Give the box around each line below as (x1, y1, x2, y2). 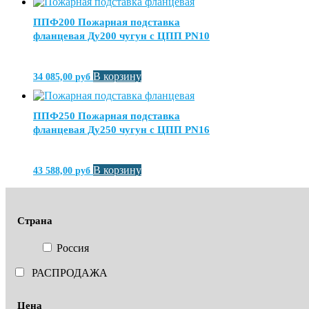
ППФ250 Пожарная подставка (33, 110, 180, 122)
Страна (17, 215, 52, 226)
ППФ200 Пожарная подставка (33, 17, 180, 28)
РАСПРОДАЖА (32, 266, 108, 279)
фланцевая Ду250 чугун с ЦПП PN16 (33, 124, 210, 136)
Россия (57, 241, 89, 254)
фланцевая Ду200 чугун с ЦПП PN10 (33, 30, 210, 42)
